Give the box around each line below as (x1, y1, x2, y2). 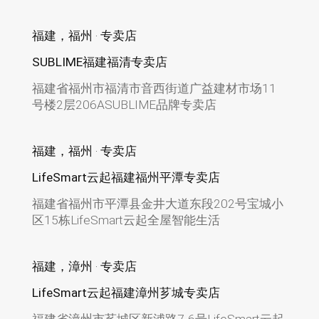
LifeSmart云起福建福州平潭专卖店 (31, 169, 220, 184)
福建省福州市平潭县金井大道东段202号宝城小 (31, 196, 283, 211)
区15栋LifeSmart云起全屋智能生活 (31, 212, 220, 227)
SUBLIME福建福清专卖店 (31, 55, 167, 70)
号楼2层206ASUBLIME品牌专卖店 (31, 98, 216, 113)
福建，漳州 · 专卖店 (31, 258, 137, 273)
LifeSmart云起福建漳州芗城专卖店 (31, 285, 220, 300)
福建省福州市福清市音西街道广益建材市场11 (31, 81, 276, 96)
